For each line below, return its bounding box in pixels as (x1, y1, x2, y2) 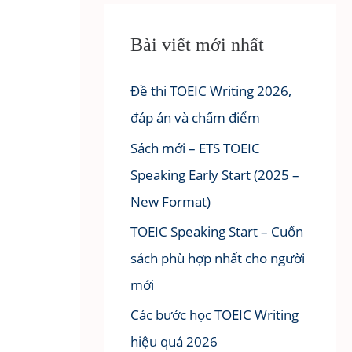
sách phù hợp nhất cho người (130, 248, 305, 267)
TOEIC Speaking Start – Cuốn (130, 222, 303, 240)
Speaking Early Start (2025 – (130, 165, 299, 184)
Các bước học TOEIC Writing (130, 306, 299, 324)
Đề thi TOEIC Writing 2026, (130, 82, 291, 101)
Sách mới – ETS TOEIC (130, 138, 260, 157)
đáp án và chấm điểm (130, 108, 260, 127)
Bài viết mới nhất (130, 35, 264, 56)
